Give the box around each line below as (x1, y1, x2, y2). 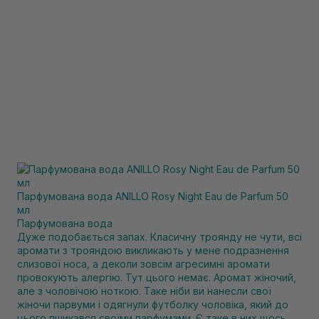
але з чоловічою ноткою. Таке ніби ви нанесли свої (17, 285, 271, 297)
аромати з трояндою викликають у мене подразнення (17, 244, 289, 256)
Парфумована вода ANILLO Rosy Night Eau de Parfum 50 (17, 190, 288, 202)
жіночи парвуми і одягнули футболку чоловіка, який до (17, 298, 288, 310)
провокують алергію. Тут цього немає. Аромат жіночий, (17, 271, 296, 283)
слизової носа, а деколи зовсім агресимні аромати (17, 258, 270, 270)
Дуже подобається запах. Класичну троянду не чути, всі (17, 231, 302, 243)
